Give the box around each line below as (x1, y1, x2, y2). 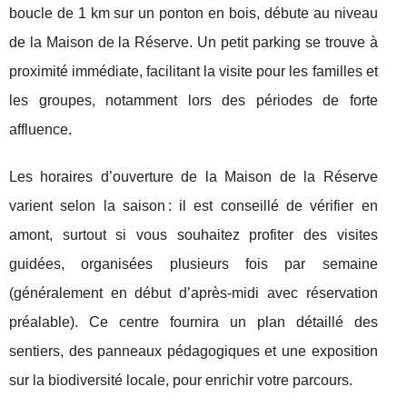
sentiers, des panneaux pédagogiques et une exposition (9, 343, 378, 359)
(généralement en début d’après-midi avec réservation (9, 285, 378, 301)
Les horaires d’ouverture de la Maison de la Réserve (9, 169, 378, 184)
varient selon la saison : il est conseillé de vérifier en (9, 198, 378, 213)
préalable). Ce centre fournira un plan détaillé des (9, 314, 378, 330)
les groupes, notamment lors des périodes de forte (9, 93, 378, 108)
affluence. (9, 122, 72, 137)
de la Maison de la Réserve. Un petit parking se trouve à (9, 35, 378, 50)
